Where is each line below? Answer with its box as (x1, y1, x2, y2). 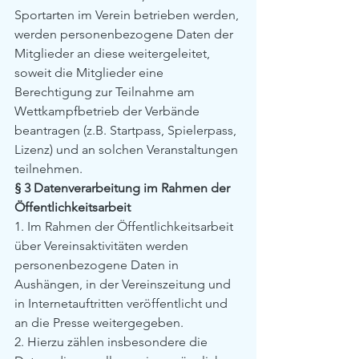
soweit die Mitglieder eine (14, 65, 167, 80)
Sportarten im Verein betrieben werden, (14, 7, 242, 22)
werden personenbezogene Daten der (14, 26, 236, 42)
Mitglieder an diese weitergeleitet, (14, 46, 213, 61)
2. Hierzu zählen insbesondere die (14, 334, 211, 349)
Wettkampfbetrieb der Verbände (14, 103, 203, 119)
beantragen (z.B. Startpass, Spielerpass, (14, 123, 240, 138)
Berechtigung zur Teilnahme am (14, 84, 198, 99)
